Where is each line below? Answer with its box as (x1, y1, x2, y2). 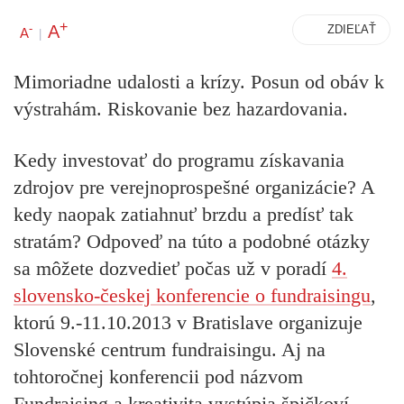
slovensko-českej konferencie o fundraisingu (14, 283, 371, 307)
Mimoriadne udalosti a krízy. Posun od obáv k (14, 70, 384, 94)
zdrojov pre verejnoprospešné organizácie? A (14, 175, 374, 198)
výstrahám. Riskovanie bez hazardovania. (14, 97, 348, 121)
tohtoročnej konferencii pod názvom (14, 364, 303, 388)
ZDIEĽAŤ (327, 23, 376, 36)
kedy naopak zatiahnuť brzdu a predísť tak (14, 202, 353, 225)
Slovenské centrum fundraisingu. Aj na (14, 337, 326, 361)
